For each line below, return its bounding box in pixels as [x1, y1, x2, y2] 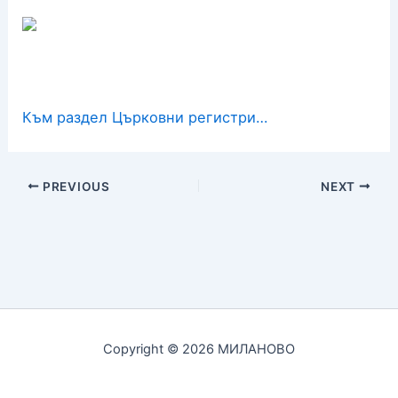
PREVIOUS [39, 179, 110, 194]
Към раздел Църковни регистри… [22, 108, 268, 127]
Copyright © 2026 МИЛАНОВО [103, 341, 295, 357]
